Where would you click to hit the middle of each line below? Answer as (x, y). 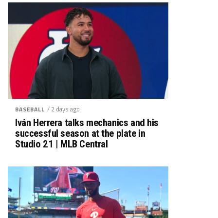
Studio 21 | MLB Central (62, 144)
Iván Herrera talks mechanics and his (87, 122)
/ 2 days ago (63, 109)
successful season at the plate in (80, 133)
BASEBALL (30, 109)
